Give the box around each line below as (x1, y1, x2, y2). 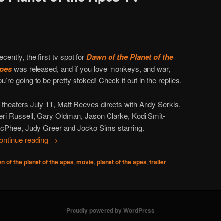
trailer (149, 157, 166, 167)
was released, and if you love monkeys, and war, (14, 63, 171, 74)
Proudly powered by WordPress (66, 206, 155, 215)
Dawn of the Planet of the (86, 51, 174, 62)
